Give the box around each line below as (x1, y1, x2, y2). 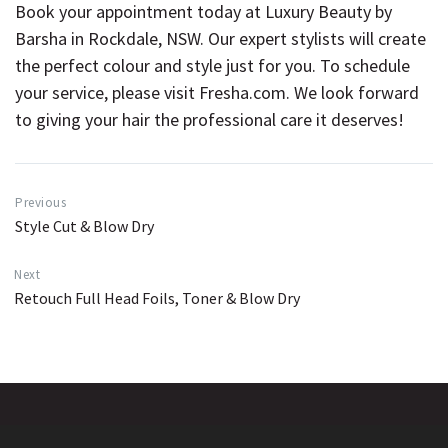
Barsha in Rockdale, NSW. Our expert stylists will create (15, 26, 426, 50)
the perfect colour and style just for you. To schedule (15, 53, 410, 77)
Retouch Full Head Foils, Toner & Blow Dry (14, 287, 300, 308)
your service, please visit (15, 80, 199, 104)
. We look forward (286, 80, 419, 104)
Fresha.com (199, 80, 286, 104)
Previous (15, 193, 67, 211)
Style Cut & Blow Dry (15, 215, 154, 236)
